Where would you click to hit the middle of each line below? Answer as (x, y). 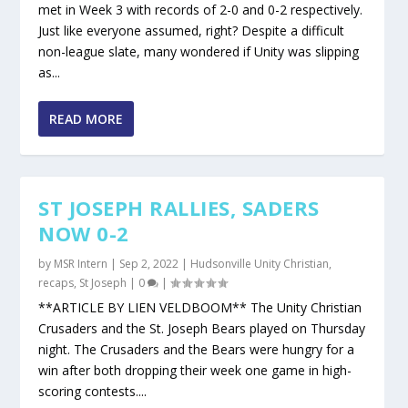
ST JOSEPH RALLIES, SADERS (179, 208)
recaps (56, 283)
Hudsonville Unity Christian (260, 264)
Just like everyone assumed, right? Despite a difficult (192, 31)
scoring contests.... (93, 392)
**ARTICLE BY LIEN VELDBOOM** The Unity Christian (200, 308)
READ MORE (87, 119)
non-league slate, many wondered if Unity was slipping (199, 52)
